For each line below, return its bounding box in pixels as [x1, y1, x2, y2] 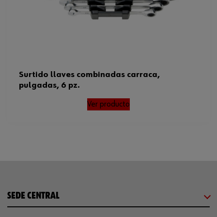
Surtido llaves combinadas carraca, [19, 70, 160, 79]
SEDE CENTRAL [7, 191, 60, 201]
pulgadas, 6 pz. [19, 81, 80, 90]
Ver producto [87, 100, 130, 108]
